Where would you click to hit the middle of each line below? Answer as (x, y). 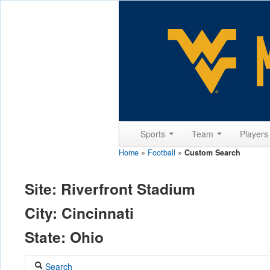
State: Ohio (64, 237)
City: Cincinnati (79, 213)
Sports (154, 134)
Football (162, 152)
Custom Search (212, 152)
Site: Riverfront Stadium (110, 189)
